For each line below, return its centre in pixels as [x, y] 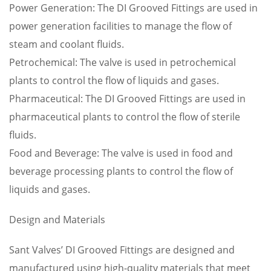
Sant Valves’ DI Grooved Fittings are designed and [122, 250]
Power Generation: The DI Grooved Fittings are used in [133, 8]
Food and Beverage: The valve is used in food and [121, 153]
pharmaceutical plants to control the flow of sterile [125, 117]
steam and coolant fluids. [67, 44]
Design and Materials [57, 220]
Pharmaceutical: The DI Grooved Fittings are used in [127, 99]
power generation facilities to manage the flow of [120, 26]
